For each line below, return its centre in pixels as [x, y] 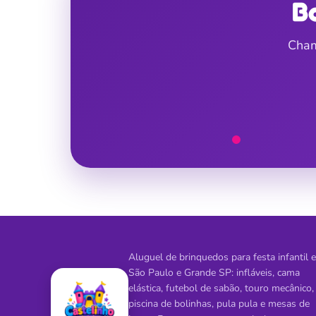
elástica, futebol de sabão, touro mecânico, [221, 288]
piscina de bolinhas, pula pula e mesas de [219, 304]
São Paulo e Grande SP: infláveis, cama [214, 273]
